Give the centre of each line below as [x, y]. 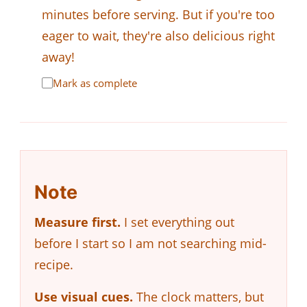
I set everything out [177, 222]
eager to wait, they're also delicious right [158, 35]
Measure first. [77, 222]
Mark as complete [95, 83]
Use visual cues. [84, 296]
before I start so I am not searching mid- [150, 243]
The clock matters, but [198, 296]
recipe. [54, 264]
